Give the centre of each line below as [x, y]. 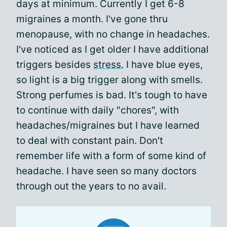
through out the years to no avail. [91, 186]
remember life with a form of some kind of [111, 156]
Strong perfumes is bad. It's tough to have [112, 95]
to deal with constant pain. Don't [90, 141]
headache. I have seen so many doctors [106, 171]
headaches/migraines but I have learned [108, 125]
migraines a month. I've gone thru [92, 19]
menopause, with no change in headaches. [113, 34]
